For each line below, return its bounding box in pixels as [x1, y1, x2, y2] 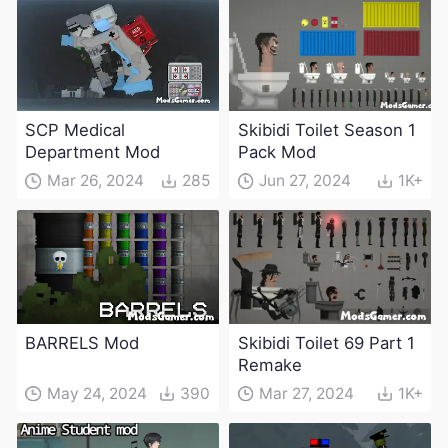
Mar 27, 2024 [259, 384, 355, 404]
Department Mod [25, 142, 161, 163]
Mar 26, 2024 [46, 171, 144, 191]
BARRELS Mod [25, 333, 140, 354]
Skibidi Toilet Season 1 [237, 120, 416, 141]
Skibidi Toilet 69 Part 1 [237, 333, 415, 354]
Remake [237, 355, 302, 376]
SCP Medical [25, 120, 126, 141]
